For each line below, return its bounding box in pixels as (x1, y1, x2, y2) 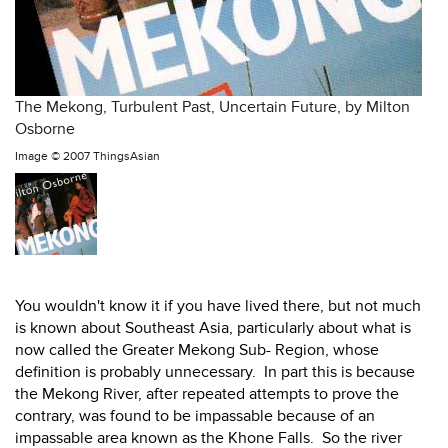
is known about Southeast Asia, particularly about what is (15, 318, 411, 338)
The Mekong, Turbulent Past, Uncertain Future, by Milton (15, 97, 410, 117)
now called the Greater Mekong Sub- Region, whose (15, 340, 379, 360)
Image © (15, 149, 63, 164)
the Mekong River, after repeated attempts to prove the (15, 384, 399, 404)
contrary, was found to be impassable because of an (15, 406, 375, 426)
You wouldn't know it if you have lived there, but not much (15, 296, 421, 316)
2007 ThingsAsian (63, 149, 160, 164)
